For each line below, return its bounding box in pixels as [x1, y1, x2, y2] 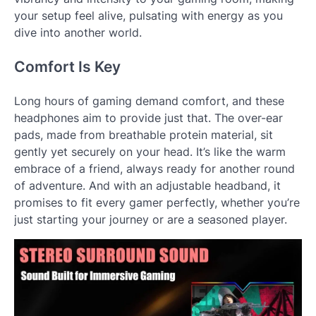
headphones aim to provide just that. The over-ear [14, 110, 283, 125]
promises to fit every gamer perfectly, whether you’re [14, 195, 300, 209]
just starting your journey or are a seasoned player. [14, 212, 287, 226]
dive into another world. [14, 25, 142, 40]
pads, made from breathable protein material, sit [14, 127, 273, 142]
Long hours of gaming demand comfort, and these [14, 93, 284, 108]
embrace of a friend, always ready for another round [14, 161, 295, 176]
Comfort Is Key [14, 57, 121, 75]
